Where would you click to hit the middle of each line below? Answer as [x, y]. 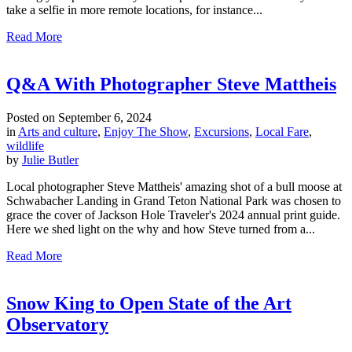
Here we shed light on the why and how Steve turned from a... [161, 229]
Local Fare [282, 131]
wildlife [25, 145]
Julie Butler [50, 159]
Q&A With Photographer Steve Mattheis [171, 84]
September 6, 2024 [103, 117]
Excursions [222, 131]
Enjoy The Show [146, 131]
